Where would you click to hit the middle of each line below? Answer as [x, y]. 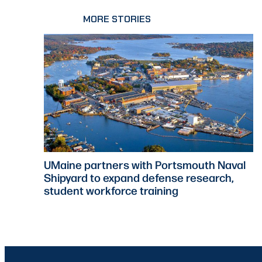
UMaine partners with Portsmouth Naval [145, 164]
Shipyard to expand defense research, [139, 177]
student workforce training [111, 190]
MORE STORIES [117, 19]
